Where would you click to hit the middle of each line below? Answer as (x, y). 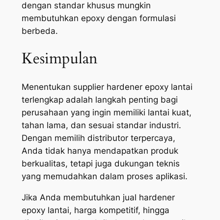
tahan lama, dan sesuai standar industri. (101, 125)
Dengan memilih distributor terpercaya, (98, 138)
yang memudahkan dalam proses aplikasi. (104, 177)
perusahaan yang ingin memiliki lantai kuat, (106, 113)
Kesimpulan (59, 59)
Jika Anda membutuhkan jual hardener (98, 197)
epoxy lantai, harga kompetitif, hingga (95, 210)
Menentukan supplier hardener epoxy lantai (107, 87)
